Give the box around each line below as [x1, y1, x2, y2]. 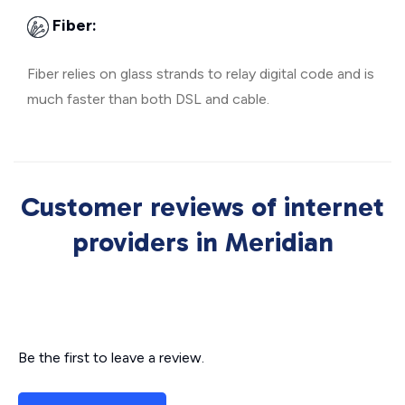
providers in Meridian [71, 226, 334, 259]
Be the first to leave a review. [18, 349, 204, 367]
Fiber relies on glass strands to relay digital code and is [27, 65, 374, 83]
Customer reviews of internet [21, 191, 384, 224]
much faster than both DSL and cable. [27, 90, 269, 108]
